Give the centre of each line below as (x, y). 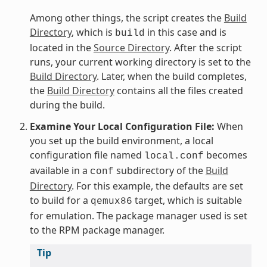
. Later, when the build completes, (171, 76)
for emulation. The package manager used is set (138, 215)
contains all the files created (178, 90)
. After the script (205, 47)
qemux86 (111, 201)
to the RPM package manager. (97, 230)
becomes (225, 155)
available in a (60, 170)
